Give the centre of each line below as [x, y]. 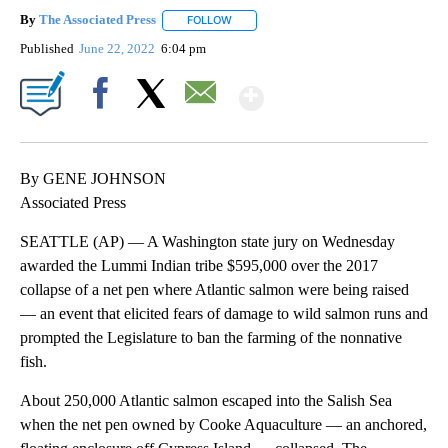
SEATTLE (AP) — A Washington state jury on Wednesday [207, 241]
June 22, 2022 [119, 48]
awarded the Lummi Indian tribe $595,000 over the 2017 [199, 265]
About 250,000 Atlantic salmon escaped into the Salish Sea [206, 400]
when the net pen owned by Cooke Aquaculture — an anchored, [223, 424]
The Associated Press [97, 20]
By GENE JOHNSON [93, 178]
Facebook [104, 127]
